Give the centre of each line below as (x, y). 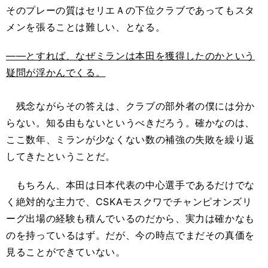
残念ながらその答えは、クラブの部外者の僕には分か (130, 106)
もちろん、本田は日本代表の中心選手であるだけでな (130, 185)
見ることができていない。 (66, 252)
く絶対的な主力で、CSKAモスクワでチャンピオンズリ (129, 202)
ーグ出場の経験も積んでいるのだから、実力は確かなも (130, 218)
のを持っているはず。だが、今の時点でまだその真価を (130, 235)
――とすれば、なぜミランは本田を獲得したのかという (130, 56)
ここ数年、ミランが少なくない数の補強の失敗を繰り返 (130, 139)
